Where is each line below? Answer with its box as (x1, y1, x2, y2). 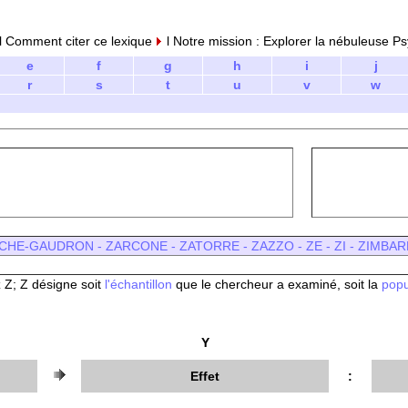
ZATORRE (178, 239, 240, 253)
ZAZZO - (250, 239, 306, 253)
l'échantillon (105, 277, 172, 291)
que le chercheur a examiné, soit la (172, 277, 378, 291)
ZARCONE (105, 239, 168, 253)
